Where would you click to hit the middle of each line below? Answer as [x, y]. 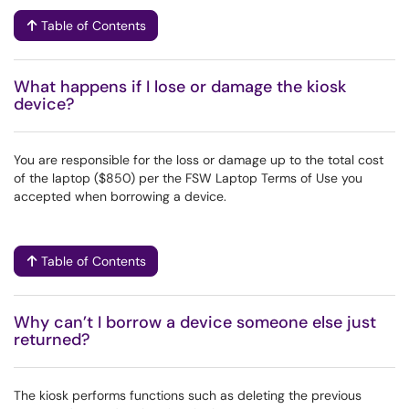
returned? [52, 340]
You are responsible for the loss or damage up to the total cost [199, 160]
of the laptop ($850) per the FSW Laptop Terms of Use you [188, 178]
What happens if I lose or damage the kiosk [180, 87]
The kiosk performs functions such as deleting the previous [188, 395]
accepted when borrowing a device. [120, 196]
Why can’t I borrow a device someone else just [195, 322]
